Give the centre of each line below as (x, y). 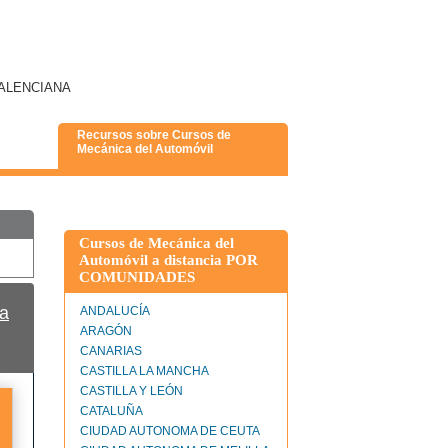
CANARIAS (111, 351)
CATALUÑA (111, 411)
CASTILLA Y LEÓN (131, 391)
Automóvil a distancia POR (168, 260)
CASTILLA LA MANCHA (144, 371)
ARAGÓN (106, 331)
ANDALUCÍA (115, 311)
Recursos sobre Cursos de (154, 135)
